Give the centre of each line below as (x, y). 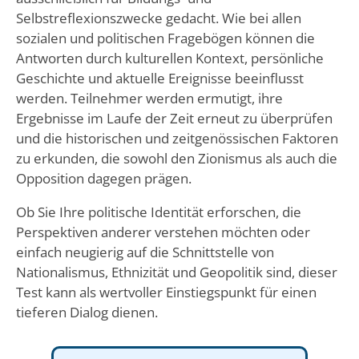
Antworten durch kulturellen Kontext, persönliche (169, 58)
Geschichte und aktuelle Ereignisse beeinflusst (159, 78)
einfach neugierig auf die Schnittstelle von (145, 252)
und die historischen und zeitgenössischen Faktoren (177, 138)
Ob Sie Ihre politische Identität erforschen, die (158, 212)
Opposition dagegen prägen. (103, 178)
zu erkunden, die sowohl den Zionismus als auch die (176, 158)
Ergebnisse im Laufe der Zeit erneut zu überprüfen (174, 118)
